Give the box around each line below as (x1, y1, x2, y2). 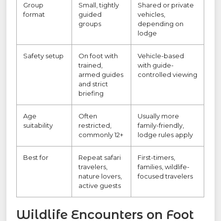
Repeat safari (78, 153, 121, 162)
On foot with (78, 52, 118, 60)
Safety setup (23, 52, 64, 60)
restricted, (78, 121, 112, 130)
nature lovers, (78, 172, 122, 181)
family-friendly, (138, 121, 184, 130)
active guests (78, 182, 121, 190)
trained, (78, 61, 103, 70)
